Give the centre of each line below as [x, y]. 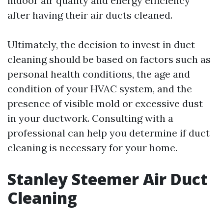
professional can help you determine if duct [109, 133]
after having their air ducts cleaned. [90, 15]
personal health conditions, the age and [99, 74]
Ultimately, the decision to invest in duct [101, 44]
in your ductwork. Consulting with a [90, 118]
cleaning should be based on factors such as [109, 59]
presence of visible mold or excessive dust [105, 103]
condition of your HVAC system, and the [100, 89]
